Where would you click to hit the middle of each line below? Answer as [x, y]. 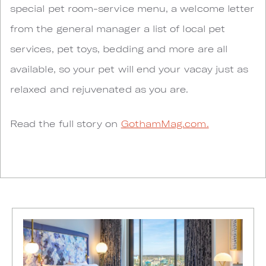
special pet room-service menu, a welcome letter [132, 8]
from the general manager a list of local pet [118, 28]
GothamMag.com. [165, 123]
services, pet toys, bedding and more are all [119, 48]
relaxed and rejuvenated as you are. [99, 89]
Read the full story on [66, 123]
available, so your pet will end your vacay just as [129, 69]
